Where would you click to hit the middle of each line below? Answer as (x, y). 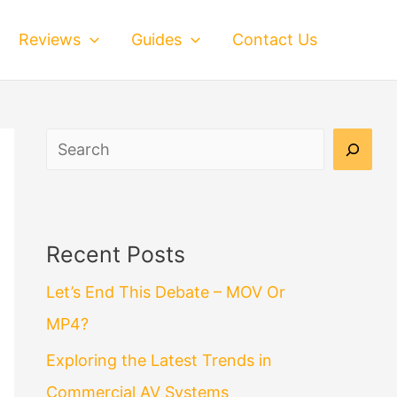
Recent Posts (116, 255)
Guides (157, 39)
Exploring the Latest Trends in (159, 360)
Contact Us (275, 39)
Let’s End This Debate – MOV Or (166, 292)
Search (71, 143)
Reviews (50, 39)
